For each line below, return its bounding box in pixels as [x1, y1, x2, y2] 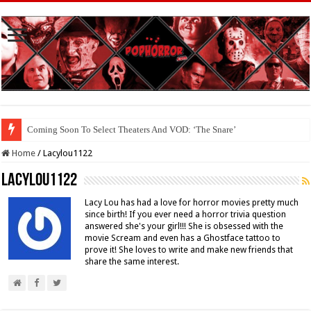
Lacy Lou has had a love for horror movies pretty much [85, 198, 299, 208]
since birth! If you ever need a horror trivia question [85, 210, 287, 220]
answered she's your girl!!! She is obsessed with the [85, 221, 284, 232]
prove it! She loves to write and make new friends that [85, 245, 294, 255]
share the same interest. [85, 257, 180, 267]
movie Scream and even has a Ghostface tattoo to [85, 233, 281, 244]
